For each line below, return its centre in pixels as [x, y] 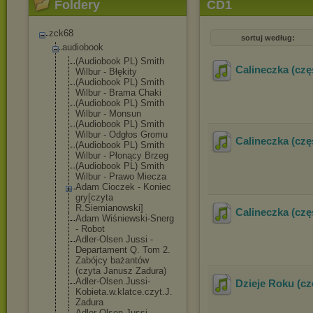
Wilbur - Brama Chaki [118, 93]
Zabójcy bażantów [112, 260]
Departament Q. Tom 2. [123, 250]
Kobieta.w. [96, 292]
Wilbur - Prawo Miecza [121, 176]
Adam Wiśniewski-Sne [121, 218]
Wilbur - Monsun [108, 114]
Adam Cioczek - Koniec [123, 187]
